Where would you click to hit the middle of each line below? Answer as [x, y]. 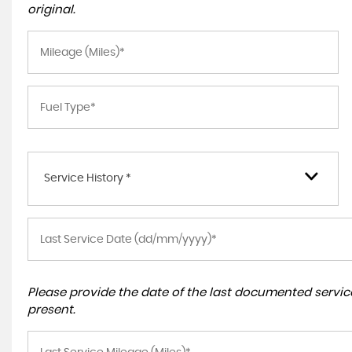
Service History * [88, 178]
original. [51, 10]
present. [51, 310]
